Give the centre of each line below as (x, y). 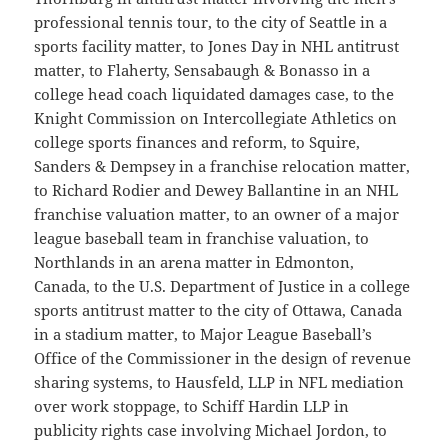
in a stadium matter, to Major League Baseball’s (203, 334)
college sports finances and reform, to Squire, (197, 142)
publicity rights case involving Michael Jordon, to (211, 430)
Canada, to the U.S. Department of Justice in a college (222, 286)
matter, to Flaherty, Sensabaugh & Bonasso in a (202, 70)
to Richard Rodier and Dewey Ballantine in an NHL (216, 190)
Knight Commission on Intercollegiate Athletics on (216, 118)
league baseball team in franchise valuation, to (202, 238)
